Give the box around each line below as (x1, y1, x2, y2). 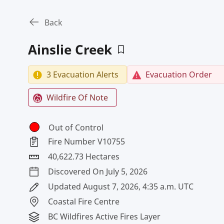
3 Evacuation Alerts (46, 69, 118, 80)
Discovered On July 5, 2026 (48, 166, 147, 177)
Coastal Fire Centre (48, 196, 119, 207)
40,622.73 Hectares (48, 151, 119, 162)
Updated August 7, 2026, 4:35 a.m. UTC (48, 181, 193, 192)
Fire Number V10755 (48, 136, 125, 147)
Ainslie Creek (28, 40, 112, 58)
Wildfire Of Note (46, 92, 108, 103)
